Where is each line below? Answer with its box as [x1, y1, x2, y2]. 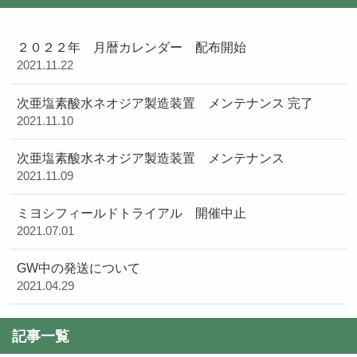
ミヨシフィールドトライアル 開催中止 [17, 206, 247, 221]
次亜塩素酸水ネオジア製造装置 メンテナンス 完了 [17, 95, 314, 110]
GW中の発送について [17, 261, 141, 276]
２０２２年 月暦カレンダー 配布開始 [17, 40, 247, 55]
